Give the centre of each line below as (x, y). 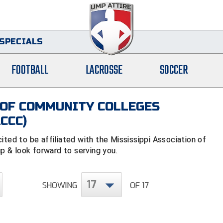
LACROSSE (104, 71)
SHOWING (60, 185)
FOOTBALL (30, 71)
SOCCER (173, 71)
